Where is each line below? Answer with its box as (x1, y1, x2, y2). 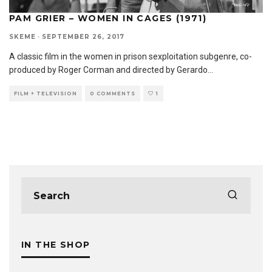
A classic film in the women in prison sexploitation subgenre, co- (9, 52, 252, 62)
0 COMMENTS (90, 90, 135, 97)
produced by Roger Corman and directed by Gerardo (9, 65, 208, 75)
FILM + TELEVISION (14, 90, 77, 97)
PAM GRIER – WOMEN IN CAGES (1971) (9, 13, 207, 24)
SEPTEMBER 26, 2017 (42, 33, 124, 41)
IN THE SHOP (21, 239, 90, 251)
